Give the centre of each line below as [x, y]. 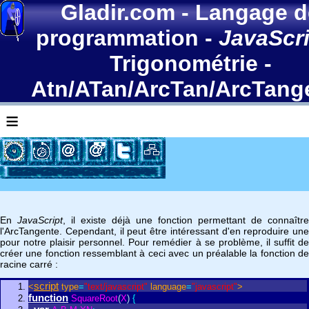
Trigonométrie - [190, 63]
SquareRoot [94, 298]
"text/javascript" [116, 287]
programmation [118, 38]
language [168, 287]
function [48, 298]
